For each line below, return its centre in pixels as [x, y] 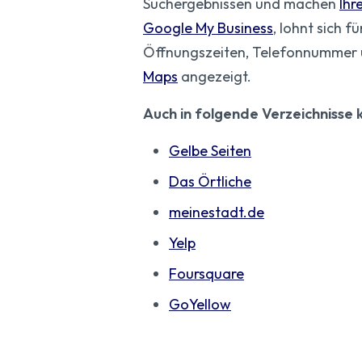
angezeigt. [215, 77]
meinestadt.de [217, 213]
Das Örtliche [210, 182]
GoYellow [200, 305]
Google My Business [208, 28]
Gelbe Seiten [210, 151]
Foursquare [206, 274]
